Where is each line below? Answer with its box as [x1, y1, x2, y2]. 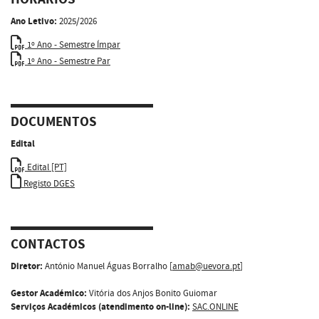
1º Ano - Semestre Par [25, 54, 110, 68]
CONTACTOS [11, 235, 85, 254]
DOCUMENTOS [11, 113, 97, 132]
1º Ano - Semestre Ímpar [25, 38, 120, 51]
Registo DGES [21, 177, 75, 190]
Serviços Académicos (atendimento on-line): [11, 300, 190, 313]
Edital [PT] [25, 160, 67, 174]
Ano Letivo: [11, 14, 57, 28]
